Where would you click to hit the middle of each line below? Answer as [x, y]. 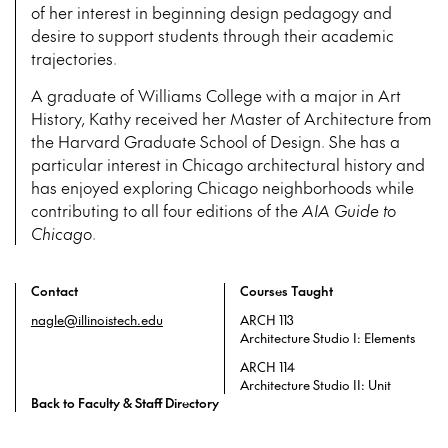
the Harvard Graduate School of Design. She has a [215, 140]
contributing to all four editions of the [166, 209]
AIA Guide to [348, 209]
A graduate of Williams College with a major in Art [215, 94]
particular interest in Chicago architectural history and [227, 163]
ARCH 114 [267, 367]
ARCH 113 [266, 320]
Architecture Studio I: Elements [327, 338]
